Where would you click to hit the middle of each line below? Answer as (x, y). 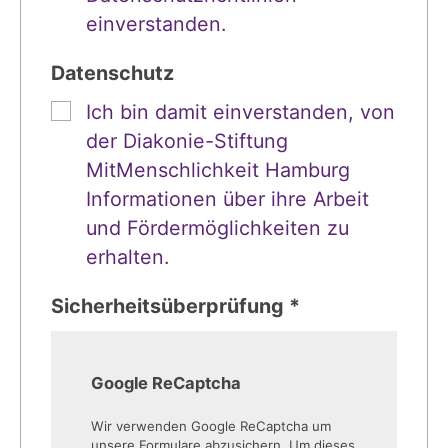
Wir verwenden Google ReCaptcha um (211, 425)
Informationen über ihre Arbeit (227, 198)
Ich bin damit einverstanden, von (240, 111)
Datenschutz (112, 72)
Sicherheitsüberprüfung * (175, 305)
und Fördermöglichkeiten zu (217, 227)
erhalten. (127, 256)
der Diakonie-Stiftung (187, 140)
